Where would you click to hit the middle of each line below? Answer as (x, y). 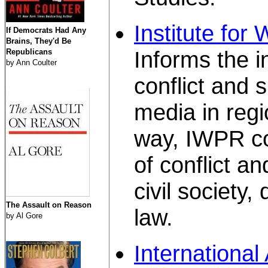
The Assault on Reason (49, 205)
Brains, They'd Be (39, 41)
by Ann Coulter (31, 63)
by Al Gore (24, 216)
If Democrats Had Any (46, 30)
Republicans (29, 52)
